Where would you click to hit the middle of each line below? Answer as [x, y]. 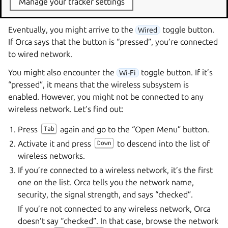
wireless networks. [52, 155]
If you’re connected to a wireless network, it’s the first [116, 170]
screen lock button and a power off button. [85, 11]
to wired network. [40, 54]
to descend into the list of [162, 143]
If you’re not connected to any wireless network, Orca [115, 208]
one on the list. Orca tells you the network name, [106, 182]
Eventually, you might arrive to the [72, 29]
